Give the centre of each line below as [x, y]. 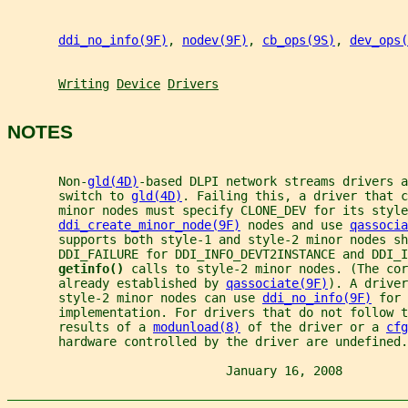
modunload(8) [197, 326]
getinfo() [95, 268]
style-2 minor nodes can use [135, 297]
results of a [80, 326]
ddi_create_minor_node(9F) [149, 224]
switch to [69, 195]
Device [138, 83]
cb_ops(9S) [299, 40]
